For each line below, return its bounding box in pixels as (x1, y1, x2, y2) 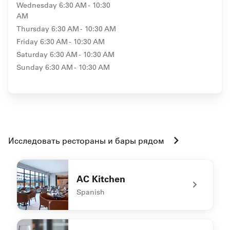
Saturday (16, 50, 48, 59)
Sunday (16, 63, 43, 72)
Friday (16, 37, 38, 46)
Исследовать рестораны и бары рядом (8, 135, 164, 146)
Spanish (76, 187, 105, 197)
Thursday (16, 24, 49, 33)
